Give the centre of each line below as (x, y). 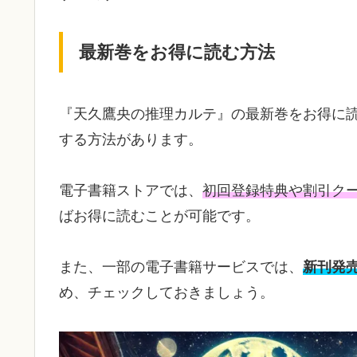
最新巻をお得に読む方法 (177, 52)
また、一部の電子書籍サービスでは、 (181, 267)
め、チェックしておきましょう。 (167, 293)
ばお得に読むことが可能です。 (159, 216)
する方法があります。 (131, 139)
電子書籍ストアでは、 (131, 190)
